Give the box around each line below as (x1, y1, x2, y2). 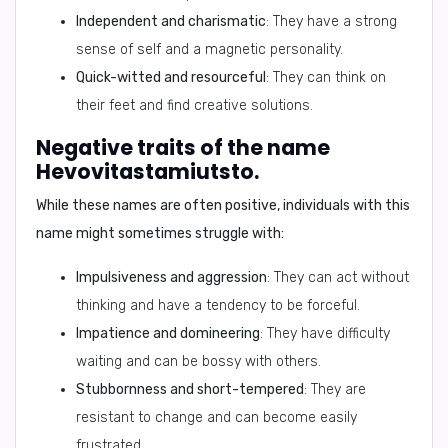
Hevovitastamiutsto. (36, 157, 259, 186)
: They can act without (267, 269, 409, 286)
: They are (304, 381, 366, 398)
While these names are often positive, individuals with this (36, 197, 410, 214)
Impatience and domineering (76, 325, 260, 342)
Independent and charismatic (76, 13, 266, 30)
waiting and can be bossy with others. (76, 353, 321, 370)
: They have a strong (266, 13, 397, 30)
